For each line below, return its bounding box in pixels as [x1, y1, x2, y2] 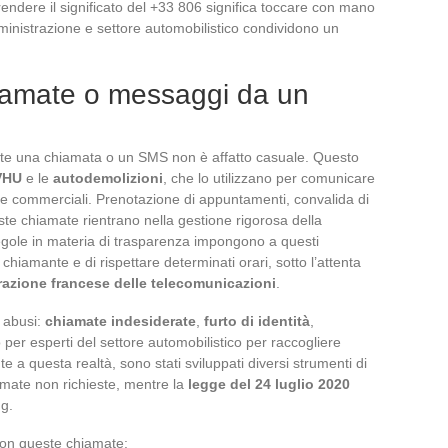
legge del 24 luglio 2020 [188, 375, 350, 392]
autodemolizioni [53, 169, 163, 186]
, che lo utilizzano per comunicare [163, 169, 375, 186]
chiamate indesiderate [45, 312, 196, 329]
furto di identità [204, 312, 310, 329]
